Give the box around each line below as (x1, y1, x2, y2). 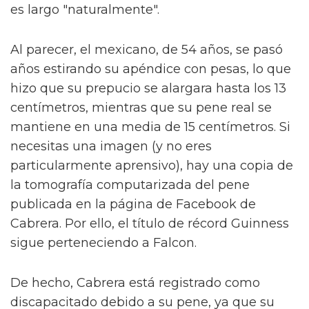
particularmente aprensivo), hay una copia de (10, 158, 293, 174)
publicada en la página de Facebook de (10, 197, 256, 212)
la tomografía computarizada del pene (10, 177, 250, 193)
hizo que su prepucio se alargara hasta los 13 (10, 81, 286, 97)
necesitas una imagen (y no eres (10, 139, 212, 154)
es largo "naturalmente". (10, 2, 159, 18)
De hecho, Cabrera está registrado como (10, 275, 260, 291)
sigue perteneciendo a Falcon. (10, 235, 197, 251)
